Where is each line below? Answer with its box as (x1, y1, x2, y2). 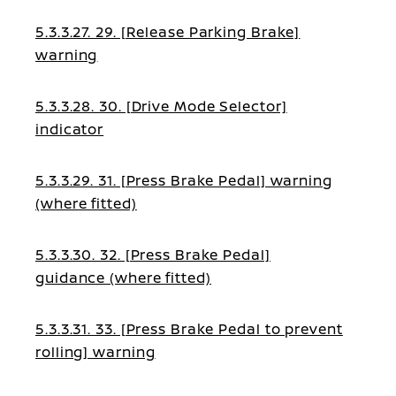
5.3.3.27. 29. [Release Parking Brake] (35, 22, 301, 42)
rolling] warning (35, 342, 156, 362)
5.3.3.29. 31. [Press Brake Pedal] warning (35, 171, 332, 190)
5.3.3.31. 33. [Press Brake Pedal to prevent (35, 319, 343, 339)
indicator (35, 119, 104, 139)
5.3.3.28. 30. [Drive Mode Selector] (35, 96, 287, 116)
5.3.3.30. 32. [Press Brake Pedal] (35, 245, 270, 264)
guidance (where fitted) (35, 268, 211, 287)
